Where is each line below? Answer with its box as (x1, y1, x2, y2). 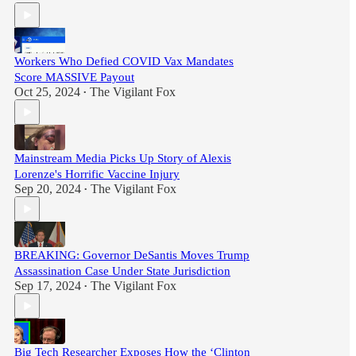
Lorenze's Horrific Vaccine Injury (14, 168, 180, 180)
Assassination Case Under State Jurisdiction (14, 265, 230, 277)
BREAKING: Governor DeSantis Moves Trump (14, 249, 250, 261)
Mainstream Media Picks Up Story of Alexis (14, 152, 231, 164)
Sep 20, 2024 (14, 182, 81, 195)
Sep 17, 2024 (14, 279, 81, 292)
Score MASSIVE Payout (14, 71, 134, 83)
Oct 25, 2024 (14, 85, 80, 99)
